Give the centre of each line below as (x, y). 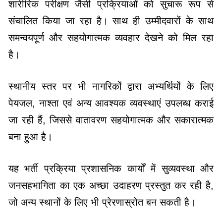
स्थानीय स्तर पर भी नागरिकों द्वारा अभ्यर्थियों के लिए (111, 86)
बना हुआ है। (30, 137)
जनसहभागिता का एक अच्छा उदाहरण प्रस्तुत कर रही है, (111, 186)
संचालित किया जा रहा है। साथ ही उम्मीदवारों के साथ (111, 21)
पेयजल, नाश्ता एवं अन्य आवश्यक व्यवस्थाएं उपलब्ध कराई (111, 103)
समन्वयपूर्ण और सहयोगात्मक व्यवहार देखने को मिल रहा (111, 38)
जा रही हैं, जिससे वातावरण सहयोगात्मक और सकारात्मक (111, 120)
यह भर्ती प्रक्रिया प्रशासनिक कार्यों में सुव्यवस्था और (111, 169)
